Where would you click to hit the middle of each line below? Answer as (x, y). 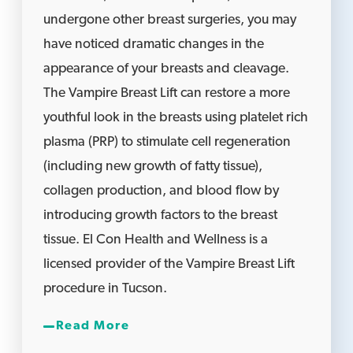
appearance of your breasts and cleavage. (167, 69)
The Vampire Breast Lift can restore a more (167, 94)
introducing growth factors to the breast (161, 216)
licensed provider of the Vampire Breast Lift (169, 265)
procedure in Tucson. (106, 289)
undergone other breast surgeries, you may (170, 20)
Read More (93, 327)
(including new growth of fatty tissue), (153, 167)
